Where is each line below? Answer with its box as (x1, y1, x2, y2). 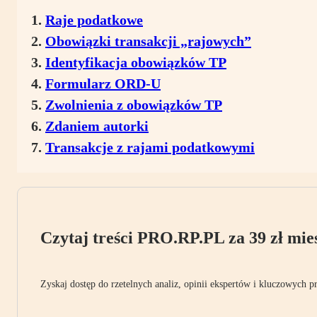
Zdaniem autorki (45, 118, 149, 134)
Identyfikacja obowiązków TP (45, 54, 226, 71)
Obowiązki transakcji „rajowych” (45, 33, 251, 50)
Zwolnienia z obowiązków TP (45, 97, 222, 113)
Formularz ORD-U (45, 76, 161, 92)
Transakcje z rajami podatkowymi (45, 139, 255, 156)
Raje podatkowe (45, 12, 143, 28)
